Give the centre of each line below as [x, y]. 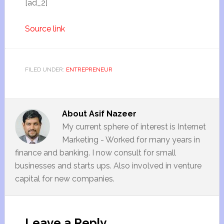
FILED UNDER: [45, 69]
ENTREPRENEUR [89, 69]
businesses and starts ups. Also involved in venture [108, 166]
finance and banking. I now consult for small [95, 153]
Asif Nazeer [112, 114]
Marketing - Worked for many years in [131, 140]
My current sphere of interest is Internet [134, 127]
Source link [45, 29]
